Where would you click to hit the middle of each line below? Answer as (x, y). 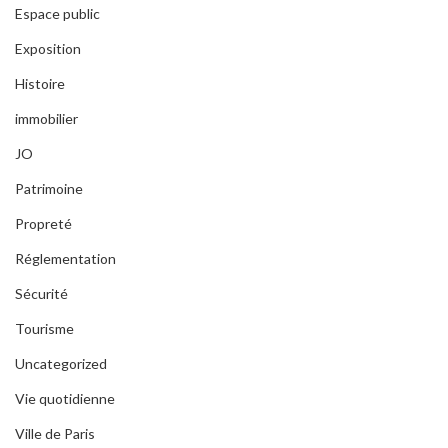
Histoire (40, 83)
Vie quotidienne (65, 398)
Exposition (48, 48)
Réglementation (65, 258)
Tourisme (44, 328)
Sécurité (41, 293)
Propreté (43, 223)
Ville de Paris (55, 433)
